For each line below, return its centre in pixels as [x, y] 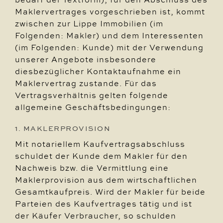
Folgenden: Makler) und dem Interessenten [109, 35]
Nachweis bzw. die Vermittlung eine [92, 168]
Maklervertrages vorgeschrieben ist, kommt [110, 11]
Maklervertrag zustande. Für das [86, 83]
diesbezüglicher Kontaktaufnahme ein [98, 71]
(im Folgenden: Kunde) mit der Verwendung [109, 47]
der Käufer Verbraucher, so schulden [96, 216]
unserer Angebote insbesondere [86, 59]
